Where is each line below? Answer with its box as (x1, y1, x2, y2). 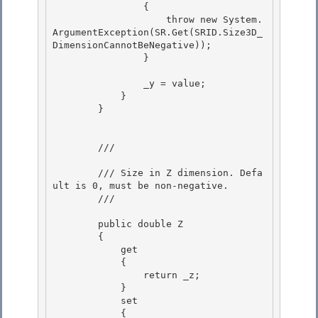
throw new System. (53, 14, 166, 26)
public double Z (53, 219, 98, 230)
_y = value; (53, 78, 143, 89)
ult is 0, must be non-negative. (53, 180, 234, 192)
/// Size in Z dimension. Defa (53, 168, 98, 179)
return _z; (53, 270, 143, 281)
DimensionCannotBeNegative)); (53, 40, 217, 51)
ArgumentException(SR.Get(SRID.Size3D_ (53, 27, 263, 38)
